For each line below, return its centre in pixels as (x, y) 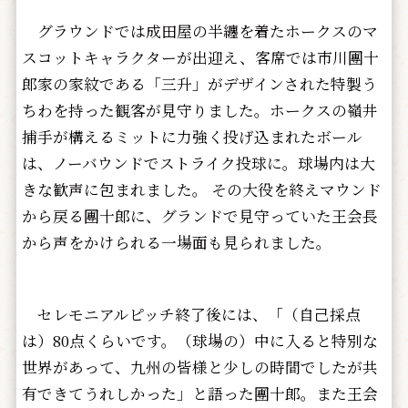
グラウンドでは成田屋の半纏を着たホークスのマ (199, 31)
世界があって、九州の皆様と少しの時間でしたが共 (199, 367)
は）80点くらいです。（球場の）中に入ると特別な (199, 341)
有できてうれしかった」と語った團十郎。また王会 (199, 394)
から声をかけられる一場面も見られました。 (176, 243)
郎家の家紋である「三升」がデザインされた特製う (199, 84)
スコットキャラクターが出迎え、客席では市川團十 (200, 58)
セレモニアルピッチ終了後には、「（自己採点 (191, 315)
